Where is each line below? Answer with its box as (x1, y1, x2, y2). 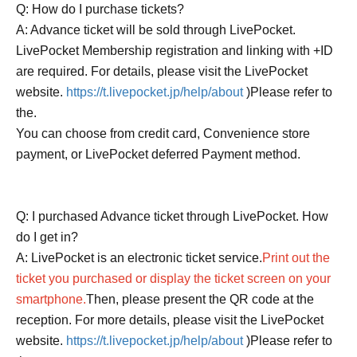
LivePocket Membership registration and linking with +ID (16, 43, 333, 57)
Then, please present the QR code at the (86, 292, 314, 306)
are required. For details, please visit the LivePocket (16, 64, 308, 78)
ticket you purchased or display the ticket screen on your (16, 271, 331, 285)
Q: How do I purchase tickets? (16, 2, 184, 16)
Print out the (262, 250, 330, 265)
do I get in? (16, 229, 78, 244)
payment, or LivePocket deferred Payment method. (16, 147, 300, 161)
